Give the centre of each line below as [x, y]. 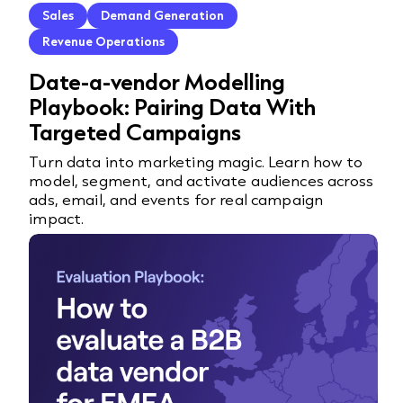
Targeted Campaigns [135, 132]
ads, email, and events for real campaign [176, 199]
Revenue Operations [104, 41]
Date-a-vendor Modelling [157, 81]
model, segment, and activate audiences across [201, 180]
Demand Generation [163, 15]
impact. [57, 218]
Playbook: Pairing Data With [173, 107]
